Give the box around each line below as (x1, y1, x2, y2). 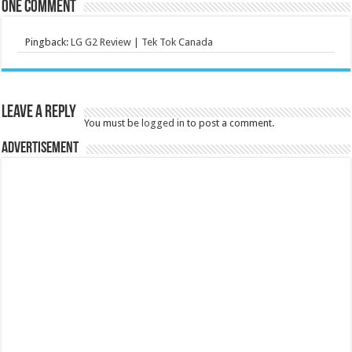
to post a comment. (185, 116, 275, 129)
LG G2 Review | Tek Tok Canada (71, 35, 214, 48)
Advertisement (2, 140, 79, 156)
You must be (84, 116, 142, 129)
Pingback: (25, 35, 71, 48)
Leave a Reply (2, 103, 77, 122)
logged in (141, 116, 185, 129)
